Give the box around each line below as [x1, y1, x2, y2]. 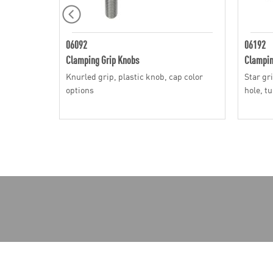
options [66, 83, 94, 96]
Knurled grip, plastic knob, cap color [66, 70, 203, 82]
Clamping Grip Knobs [66, 52, 139, 67]
